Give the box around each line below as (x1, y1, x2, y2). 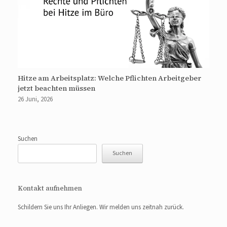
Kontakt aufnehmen (18, 183, 82, 193)
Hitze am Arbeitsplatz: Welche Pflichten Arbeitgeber (18, 72, 201, 83)
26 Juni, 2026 (18, 94, 53, 104)
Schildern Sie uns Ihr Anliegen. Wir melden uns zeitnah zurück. (18, 202, 184, 212)
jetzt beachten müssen (18, 83, 95, 93)
